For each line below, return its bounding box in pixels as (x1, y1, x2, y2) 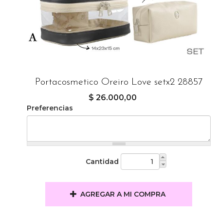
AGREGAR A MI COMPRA (80, 190, 166, 199)
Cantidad (86, 157, 119, 166)
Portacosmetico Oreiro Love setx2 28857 (35, 77, 203, 87)
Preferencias (27, 104, 73, 112)
